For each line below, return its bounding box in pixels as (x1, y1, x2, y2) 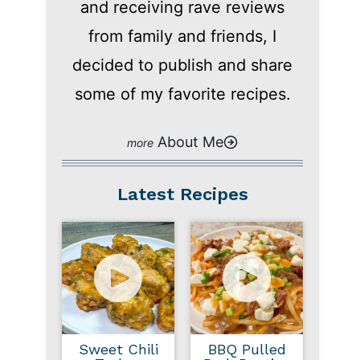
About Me (157, 133, 223, 150)
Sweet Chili (78, 341, 158, 358)
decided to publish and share (72, 55, 292, 75)
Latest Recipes (117, 184, 248, 204)
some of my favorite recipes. (74, 84, 291, 104)
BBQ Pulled (207, 341, 286, 358)
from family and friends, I (88, 27, 276, 46)
